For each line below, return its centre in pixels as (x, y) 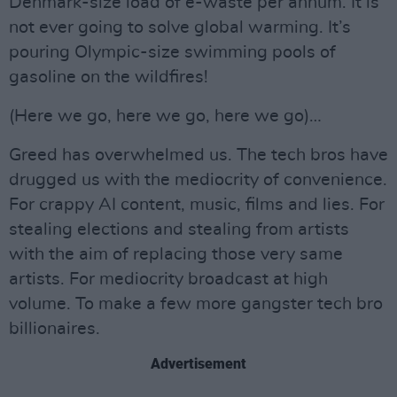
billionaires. (54, 329)
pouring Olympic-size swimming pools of (172, 53)
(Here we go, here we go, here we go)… (165, 117)
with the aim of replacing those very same (176, 255)
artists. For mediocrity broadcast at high (168, 280)
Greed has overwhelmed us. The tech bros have (198, 156)
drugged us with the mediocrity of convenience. (198, 180)
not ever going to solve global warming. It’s (180, 28)
